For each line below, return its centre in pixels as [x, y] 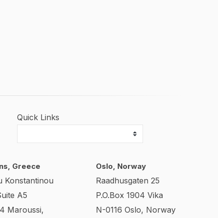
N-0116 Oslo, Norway [136, 210]
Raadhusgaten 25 [128, 181]
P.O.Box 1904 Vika [129, 195]
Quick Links [38, 117]
